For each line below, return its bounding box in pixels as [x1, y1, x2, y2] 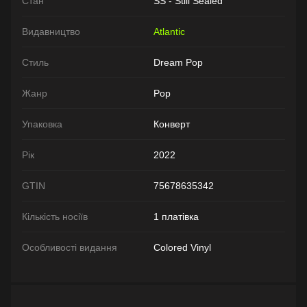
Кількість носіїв [22, 210, 88, 222]
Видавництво [22, 25, 80, 37]
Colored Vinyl [153, 241, 211, 253]
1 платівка [153, 210, 199, 222]
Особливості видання [22, 241, 117, 253]
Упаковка [22, 118, 62, 130]
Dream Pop [153, 56, 203, 68]
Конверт [153, 118, 190, 130]
